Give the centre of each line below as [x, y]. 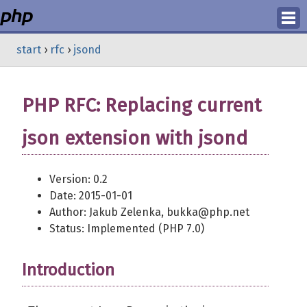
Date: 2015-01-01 [91, 196]
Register [153, 80]
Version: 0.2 [78, 179]
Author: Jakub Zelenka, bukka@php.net [149, 212]
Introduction [68, 270]
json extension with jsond [135, 138]
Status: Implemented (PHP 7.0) [127, 229]
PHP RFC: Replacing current [142, 105]
